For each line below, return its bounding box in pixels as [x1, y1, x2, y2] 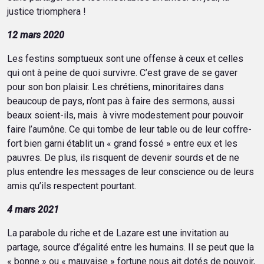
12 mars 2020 [7, 29, 64, 41]
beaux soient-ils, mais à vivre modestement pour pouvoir [7, 110, 243, 121]
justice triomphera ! [7, 6, 86, 17]
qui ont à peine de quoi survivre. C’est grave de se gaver [7, 67, 237, 78]
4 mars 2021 [7, 204, 59, 215]
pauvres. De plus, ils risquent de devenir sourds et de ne [7, 152, 239, 163]
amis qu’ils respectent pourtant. [7, 180, 136, 192]
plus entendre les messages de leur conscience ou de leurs [7, 166, 254, 177]
